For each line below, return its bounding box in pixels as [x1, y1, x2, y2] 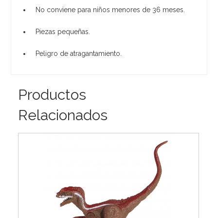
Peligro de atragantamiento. [36, 49, 122, 57]
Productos [18, 86, 87, 103]
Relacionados [18, 106, 108, 124]
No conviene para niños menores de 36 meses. [36, 5, 185, 14]
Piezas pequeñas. [36, 27, 91, 36]
